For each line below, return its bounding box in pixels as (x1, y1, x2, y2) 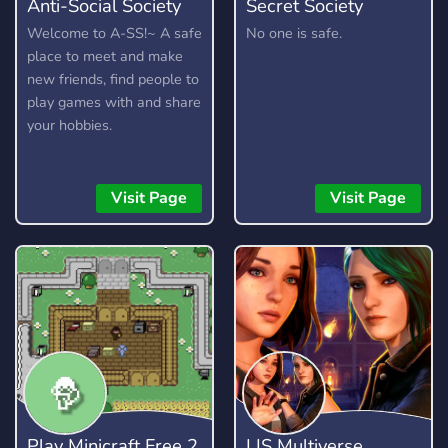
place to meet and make (27, 46, 183, 67)
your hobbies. (27, 115, 112, 136)
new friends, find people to (27, 69, 199, 90)
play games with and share (27, 92, 201, 113)
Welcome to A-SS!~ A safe (27, 23, 202, 44)
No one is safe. (246, 23, 342, 44)
